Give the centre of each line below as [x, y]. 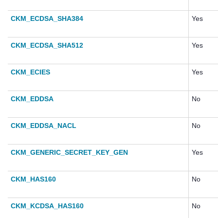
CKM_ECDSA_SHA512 [47, 45]
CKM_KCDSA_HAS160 [47, 206]
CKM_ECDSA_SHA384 [47, 19]
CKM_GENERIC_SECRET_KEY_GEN [69, 153]
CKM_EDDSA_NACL [44, 126]
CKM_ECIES [30, 72]
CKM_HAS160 [33, 179]
